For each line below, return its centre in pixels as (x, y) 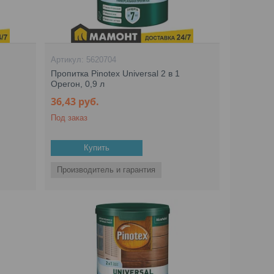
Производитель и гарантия (106, 170)
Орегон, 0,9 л (78, 84)
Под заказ (69, 118)
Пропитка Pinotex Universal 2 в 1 (116, 73)
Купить (97, 148)
